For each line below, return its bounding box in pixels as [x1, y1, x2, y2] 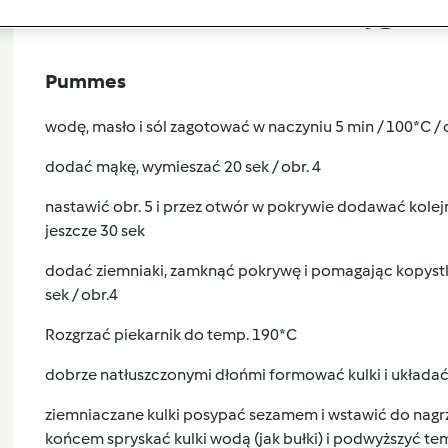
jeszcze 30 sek [44, 220, 145, 240]
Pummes [44, 68, 126, 93]
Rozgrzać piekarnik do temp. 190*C [44, 324, 297, 344]
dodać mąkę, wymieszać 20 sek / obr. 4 [44, 156, 321, 176]
